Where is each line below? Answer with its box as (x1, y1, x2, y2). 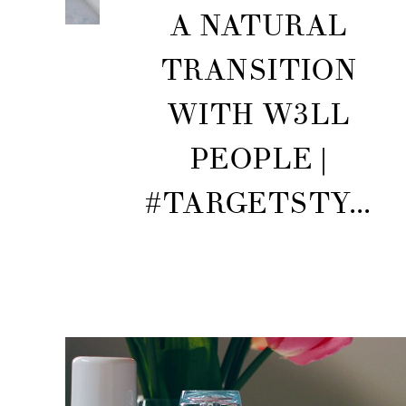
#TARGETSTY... (145, 185, 372, 223)
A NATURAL (169, 7, 348, 45)
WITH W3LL (166, 96, 351, 134)
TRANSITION (159, 52, 357, 90)
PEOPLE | (188, 140, 328, 179)
